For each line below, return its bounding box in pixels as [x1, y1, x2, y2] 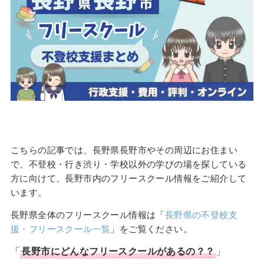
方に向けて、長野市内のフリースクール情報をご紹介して [10, 172, 247, 184]
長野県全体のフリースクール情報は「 [10, 209, 165, 221]
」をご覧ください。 [110, 223, 192, 235]
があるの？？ [156, 245, 215, 258]
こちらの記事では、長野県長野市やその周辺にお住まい [10, 144, 237, 156]
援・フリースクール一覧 [10, 223, 111, 235]
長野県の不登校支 [164, 209, 237, 221]
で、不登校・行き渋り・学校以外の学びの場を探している [10, 158, 247, 170]
